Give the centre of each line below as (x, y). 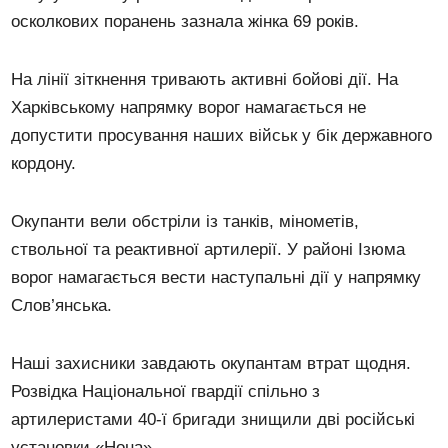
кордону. (44, 163)
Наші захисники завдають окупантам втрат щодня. (211, 363)
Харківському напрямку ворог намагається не (189, 107)
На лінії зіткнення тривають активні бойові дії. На (205, 79)
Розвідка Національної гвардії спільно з (166, 391)
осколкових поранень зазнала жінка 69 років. (185, 21)
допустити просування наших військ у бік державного (222, 135)
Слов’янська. (62, 305)
